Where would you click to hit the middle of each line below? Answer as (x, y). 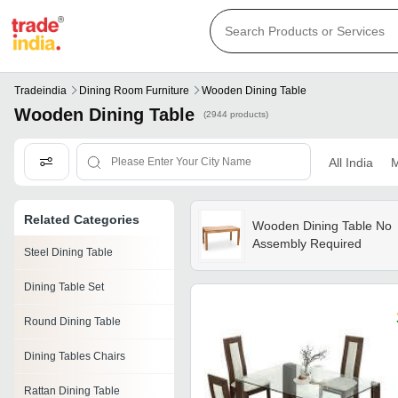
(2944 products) (236, 115)
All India (350, 162)
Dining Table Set (64, 287)
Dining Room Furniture (134, 91)
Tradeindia (40, 91)
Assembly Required (306, 244)
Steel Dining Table (68, 253)
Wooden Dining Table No (322, 226)
